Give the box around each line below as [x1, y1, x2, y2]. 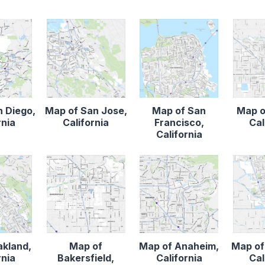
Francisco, [154, 116, 204, 128]
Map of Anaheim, [139, 240, 219, 253]
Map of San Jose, [44, 104, 127, 117]
